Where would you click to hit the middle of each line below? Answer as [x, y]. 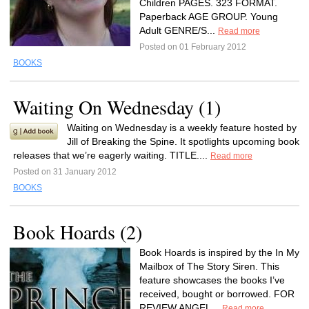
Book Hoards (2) [78, 232]
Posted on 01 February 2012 [193, 47]
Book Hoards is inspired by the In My [219, 252]
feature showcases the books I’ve [212, 280]
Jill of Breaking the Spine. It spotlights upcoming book [183, 141]
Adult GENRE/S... [179, 30]
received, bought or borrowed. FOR [217, 294]
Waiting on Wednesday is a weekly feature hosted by [182, 128]
